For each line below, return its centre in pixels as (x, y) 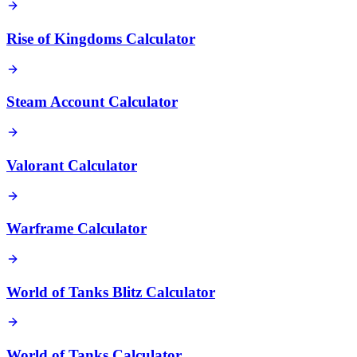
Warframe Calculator (76, 229)
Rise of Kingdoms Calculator (101, 38)
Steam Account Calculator (92, 102)
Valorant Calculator (72, 165)
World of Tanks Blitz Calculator (111, 292)
